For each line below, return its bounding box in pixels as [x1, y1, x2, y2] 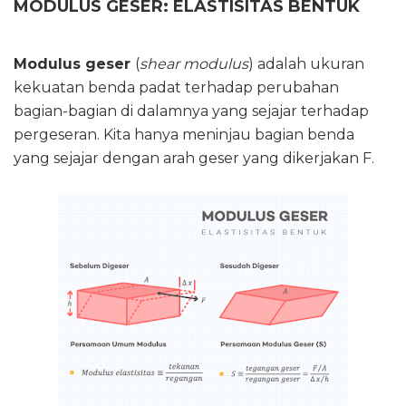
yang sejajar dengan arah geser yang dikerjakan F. [14, 150, 374, 168]
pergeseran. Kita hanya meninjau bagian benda [14, 126, 354, 144]
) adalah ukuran [248, 55, 364, 73]
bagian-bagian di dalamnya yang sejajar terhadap [14, 102, 369, 121]
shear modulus [140, 55, 248, 73]
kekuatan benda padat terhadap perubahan [14, 79, 339, 97]
